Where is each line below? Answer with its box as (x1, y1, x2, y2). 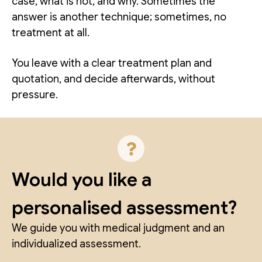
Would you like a (12, 168, 152, 192)
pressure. (12, 88, 58, 102)
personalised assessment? (12, 196, 237, 220)
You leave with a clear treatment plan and (12, 57, 212, 70)
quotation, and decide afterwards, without (12, 73, 215, 86)
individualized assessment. (12, 237, 141, 251)
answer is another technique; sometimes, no (12, 11, 226, 24)
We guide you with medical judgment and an (12, 222, 225, 235)
